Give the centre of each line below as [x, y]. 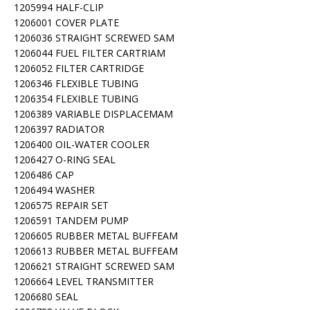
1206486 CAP [44, 175]
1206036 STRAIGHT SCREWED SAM [94, 38]
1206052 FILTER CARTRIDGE [79, 68]
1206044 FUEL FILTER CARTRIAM [90, 53]
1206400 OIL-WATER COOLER [82, 144]
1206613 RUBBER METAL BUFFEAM [96, 251]
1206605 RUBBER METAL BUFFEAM [96, 236]
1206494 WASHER [54, 190]
